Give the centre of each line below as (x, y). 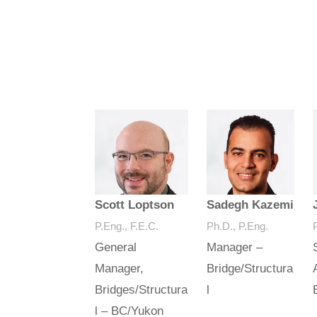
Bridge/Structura (250, 269)
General (116, 248)
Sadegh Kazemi (250, 205)
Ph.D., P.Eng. (238, 226)
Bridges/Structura (142, 290)
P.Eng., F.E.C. (127, 226)
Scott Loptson (135, 205)
